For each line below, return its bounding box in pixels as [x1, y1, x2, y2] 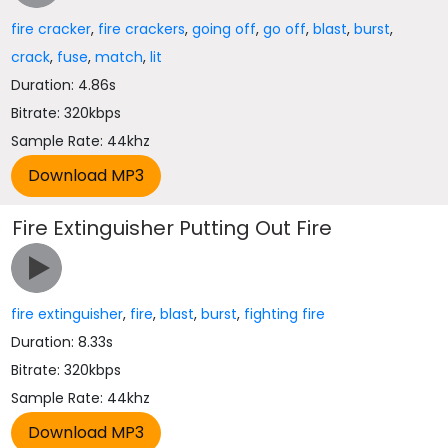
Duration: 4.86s [11, 75, 117, 95]
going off [192, 19, 257, 39]
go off [263, 19, 307, 39]
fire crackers [98, 19, 186, 39]
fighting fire [244, 304, 326, 324]
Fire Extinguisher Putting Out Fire [12, 214, 333, 242]
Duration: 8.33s [11, 332, 114, 352]
